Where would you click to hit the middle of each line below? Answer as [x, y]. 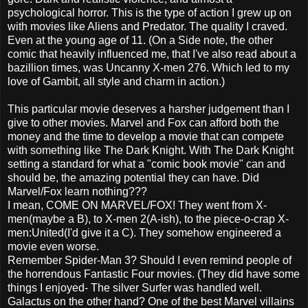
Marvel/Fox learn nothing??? [77, 191]
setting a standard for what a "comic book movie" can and [146, 164]
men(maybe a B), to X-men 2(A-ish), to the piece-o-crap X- [148, 219]
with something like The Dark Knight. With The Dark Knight [151, 150]
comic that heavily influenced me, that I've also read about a [152, 54]
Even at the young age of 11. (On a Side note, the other [140, 40]
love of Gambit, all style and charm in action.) [116, 81]
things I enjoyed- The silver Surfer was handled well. [135, 287]
